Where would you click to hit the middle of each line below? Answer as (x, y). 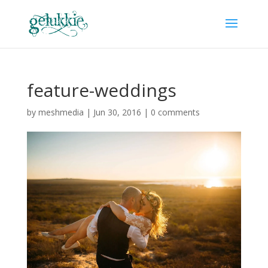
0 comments (175, 112)
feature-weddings (101, 90)
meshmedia (61, 112)
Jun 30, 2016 (117, 112)
